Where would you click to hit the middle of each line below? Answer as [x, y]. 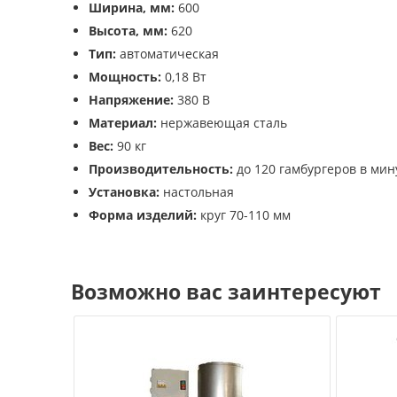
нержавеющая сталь [222, 123]
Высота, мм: [128, 31]
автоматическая [167, 54]
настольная [197, 192]
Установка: [124, 192]
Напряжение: [131, 100]
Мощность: [125, 77]
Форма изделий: [143, 215]
